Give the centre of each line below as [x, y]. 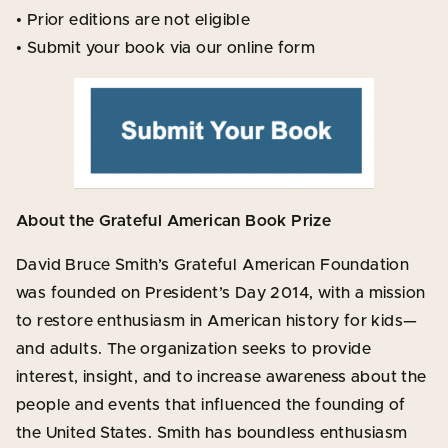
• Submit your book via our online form [166, 47]
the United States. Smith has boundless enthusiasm [212, 432]
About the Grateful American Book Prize [174, 220]
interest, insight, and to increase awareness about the [221, 376]
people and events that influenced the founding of [211, 404]
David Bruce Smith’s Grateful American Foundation [213, 264]
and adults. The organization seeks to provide [193, 348]
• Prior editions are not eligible [133, 19]
